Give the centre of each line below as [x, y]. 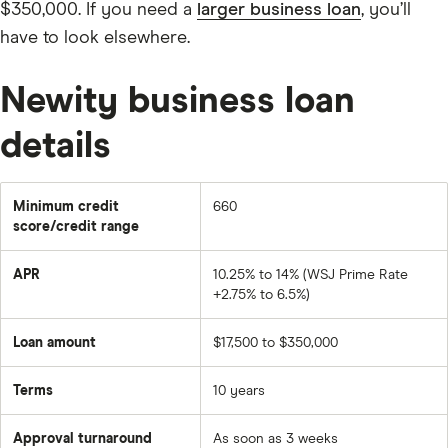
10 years [239, 391]
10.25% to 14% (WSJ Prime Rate [310, 275]
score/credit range [76, 227]
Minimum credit [66, 207]
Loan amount [54, 343]
